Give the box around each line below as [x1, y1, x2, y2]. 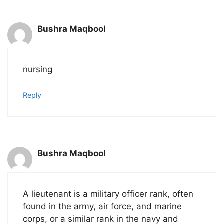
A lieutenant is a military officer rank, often [23, 189, 193, 199]
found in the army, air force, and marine [23, 201, 182, 212]
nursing [23, 64, 52, 75]
